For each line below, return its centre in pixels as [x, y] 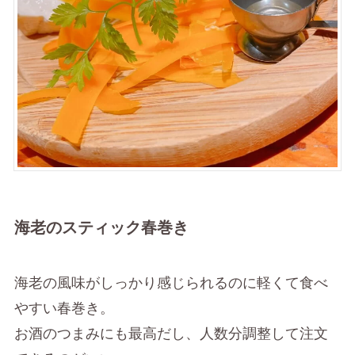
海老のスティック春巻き [101, 228]
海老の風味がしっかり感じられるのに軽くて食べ [171, 282]
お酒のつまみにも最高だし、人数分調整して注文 [171, 333]
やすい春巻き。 [64, 308]
